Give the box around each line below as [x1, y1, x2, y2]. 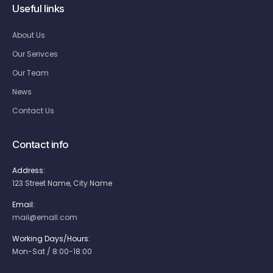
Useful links [12, 2, 65, 15]
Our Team [12, 67, 49, 78]
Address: [12, 165, 45, 176]
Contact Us [12, 105, 54, 116]
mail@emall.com [12, 212, 77, 223]
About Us [12, 29, 45, 40]
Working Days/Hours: [12, 233, 90, 244]
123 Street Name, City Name [12, 178, 112, 189]
